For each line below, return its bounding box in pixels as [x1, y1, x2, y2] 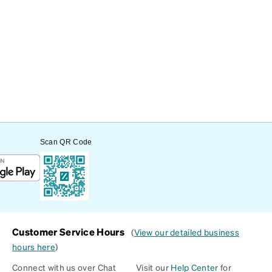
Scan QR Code [39, 138, 92, 146]
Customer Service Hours [12, 225, 127, 238]
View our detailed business [134, 226, 239, 237]
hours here [12, 241, 55, 252]
